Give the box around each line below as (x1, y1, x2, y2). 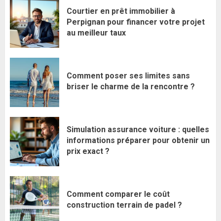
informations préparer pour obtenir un (67, 135, 210, 145)
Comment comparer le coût (67, 189, 170, 199)
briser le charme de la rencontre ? (67, 81, 195, 91)
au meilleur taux (67, 28, 126, 37)
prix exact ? (67, 146, 110, 156)
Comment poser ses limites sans (67, 71, 190, 80)
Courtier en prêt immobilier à (67, 6, 175, 16)
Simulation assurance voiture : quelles (67, 124, 209, 134)
